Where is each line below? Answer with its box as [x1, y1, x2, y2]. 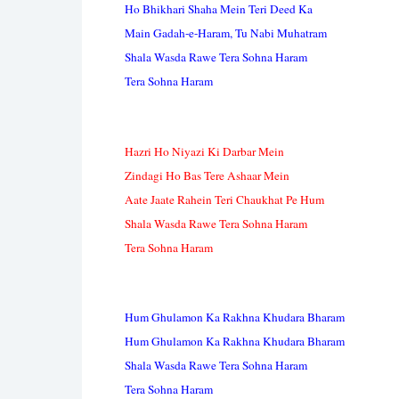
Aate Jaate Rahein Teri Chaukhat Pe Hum [125, 191, 324, 208]
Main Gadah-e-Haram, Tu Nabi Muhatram [125, 25, 327, 42]
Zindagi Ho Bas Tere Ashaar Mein [125, 167, 289, 183]
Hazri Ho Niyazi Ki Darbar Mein [125, 142, 284, 159]
